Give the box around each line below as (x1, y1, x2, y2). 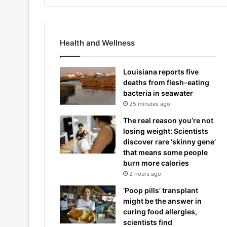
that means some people (123, 147, 208, 157)
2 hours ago (129, 170, 161, 177)
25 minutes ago (129, 100, 170, 107)
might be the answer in (123, 196, 202, 205)
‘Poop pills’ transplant (123, 185, 198, 195)
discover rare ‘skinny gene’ (123, 137, 216, 146)
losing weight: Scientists (123, 126, 208, 135)
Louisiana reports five (123, 67, 199, 76)
